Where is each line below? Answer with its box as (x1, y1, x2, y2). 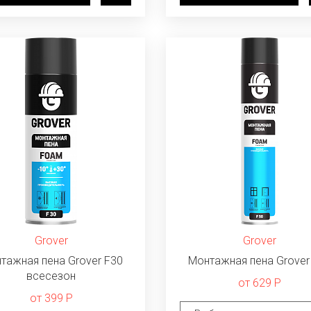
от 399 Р (29, 292, 73, 305)
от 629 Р (237, 276, 281, 289)
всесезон (26, 269, 76, 283)
